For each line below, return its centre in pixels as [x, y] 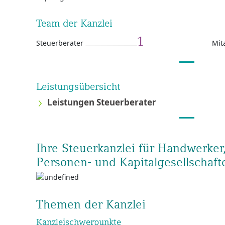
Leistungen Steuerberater [101, 102]
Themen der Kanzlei [91, 204]
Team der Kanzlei [74, 23]
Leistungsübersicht [78, 86]
